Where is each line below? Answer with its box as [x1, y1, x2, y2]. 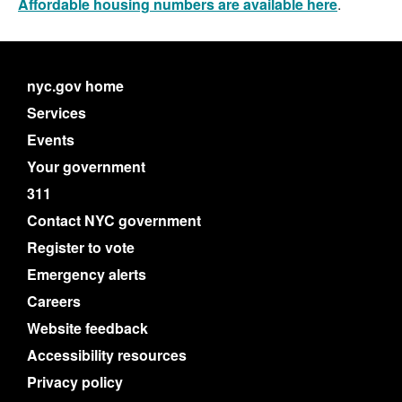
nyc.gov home [27, 75, 124, 97]
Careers [27, 291, 81, 312]
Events [27, 129, 74, 151]
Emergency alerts [27, 264, 146, 285]
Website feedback [27, 318, 148, 339]
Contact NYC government [27, 210, 201, 232]
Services [27, 102, 86, 124]
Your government [27, 156, 145, 178]
